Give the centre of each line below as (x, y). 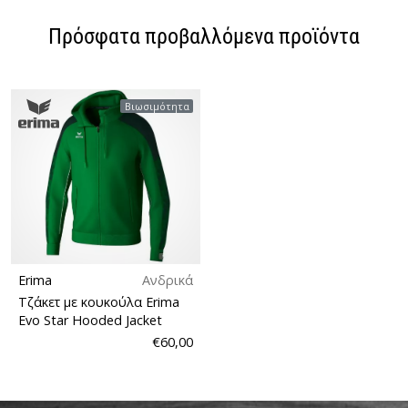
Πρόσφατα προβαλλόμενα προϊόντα (204, 36)
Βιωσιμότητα (157, 106)
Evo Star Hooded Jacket (90, 320)
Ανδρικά (168, 280)
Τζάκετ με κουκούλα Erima (99, 301)
